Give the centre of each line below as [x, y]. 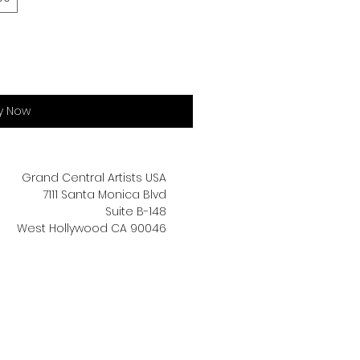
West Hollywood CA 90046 [92, 228]
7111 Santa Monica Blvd [104, 194]
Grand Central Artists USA [94, 178]
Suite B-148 [136, 211]
